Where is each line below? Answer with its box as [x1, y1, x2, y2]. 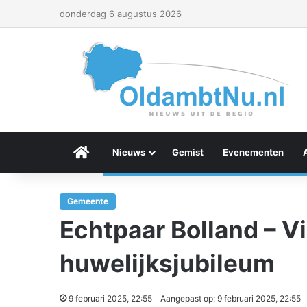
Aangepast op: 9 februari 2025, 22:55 [160, 293, 301, 304]
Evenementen [223, 147, 284, 158]
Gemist [172, 147, 204, 158]
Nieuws [112, 147, 145, 158]
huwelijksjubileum [60, 249, 275, 278]
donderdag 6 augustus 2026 [60, 8, 182, 19]
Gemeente [67, 196, 108, 206]
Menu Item [89, 147, 136, 158]
